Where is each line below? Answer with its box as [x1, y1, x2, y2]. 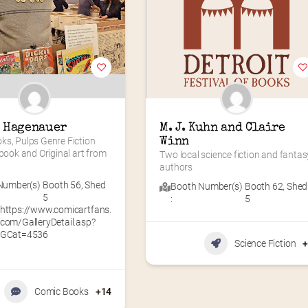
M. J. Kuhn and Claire [159, 121, 285, 134]
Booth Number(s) [170, 180, 243, 192]
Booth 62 [244, 180, 283, 192]
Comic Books [34, 285, 89, 297]
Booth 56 [43, 179, 81, 190]
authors [159, 161, 192, 173]
